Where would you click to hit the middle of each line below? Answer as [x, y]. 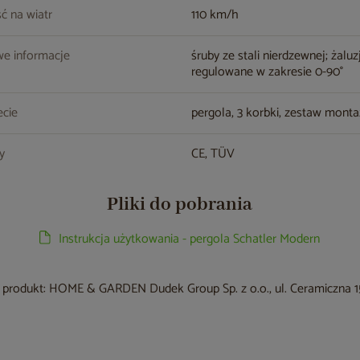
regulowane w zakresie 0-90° [268, 72]
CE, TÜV [213, 154]
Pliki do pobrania [180, 205]
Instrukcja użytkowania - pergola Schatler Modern [190, 239]
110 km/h [215, 15]
